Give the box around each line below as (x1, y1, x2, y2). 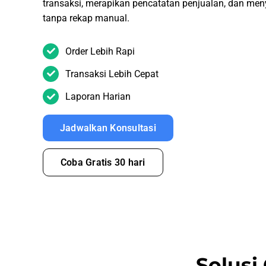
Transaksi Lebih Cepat (65, 68, 159, 80)
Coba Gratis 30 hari (60, 156, 145, 168)
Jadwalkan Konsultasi (59, 122, 156, 134)
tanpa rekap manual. (42, 12, 129, 24)
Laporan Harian (65, 90, 131, 102)
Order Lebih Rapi (65, 45, 135, 57)
